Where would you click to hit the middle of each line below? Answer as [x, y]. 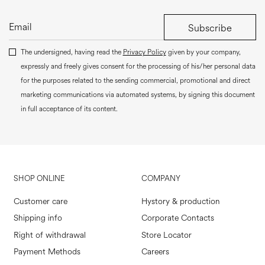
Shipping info [38, 218]
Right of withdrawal [49, 235]
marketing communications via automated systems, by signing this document [138, 95]
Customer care [40, 201]
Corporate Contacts [178, 218]
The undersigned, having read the [72, 53]
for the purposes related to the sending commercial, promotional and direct [135, 81]
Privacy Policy [144, 53]
